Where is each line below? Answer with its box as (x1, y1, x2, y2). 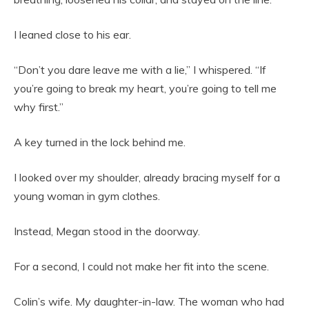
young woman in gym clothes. (14, 188, 160, 203)
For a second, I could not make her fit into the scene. (14, 259, 269, 273)
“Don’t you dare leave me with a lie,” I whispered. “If (14, 62, 266, 77)
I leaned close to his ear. (14, 27, 131, 41)
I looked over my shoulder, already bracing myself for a (14, 170, 280, 184)
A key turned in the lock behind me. (14, 134, 186, 149)
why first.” (14, 99, 63, 114)
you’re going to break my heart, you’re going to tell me (14, 81, 277, 95)
